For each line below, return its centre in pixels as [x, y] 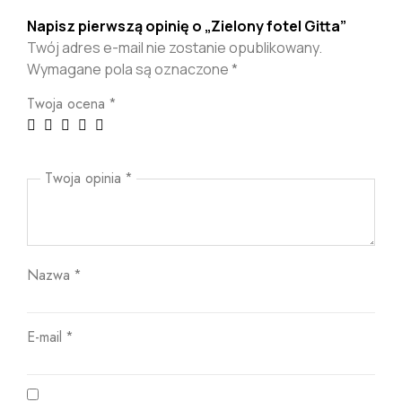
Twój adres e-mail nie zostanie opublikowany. [175, 47]
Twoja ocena [68, 103]
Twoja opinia [85, 178]
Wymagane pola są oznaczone [129, 69]
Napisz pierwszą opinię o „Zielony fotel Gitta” [187, 26]
